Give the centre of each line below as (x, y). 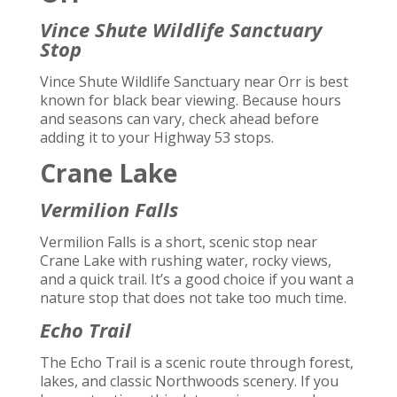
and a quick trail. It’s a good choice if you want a (196, 279)
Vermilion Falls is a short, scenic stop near (178, 241)
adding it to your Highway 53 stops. (156, 138)
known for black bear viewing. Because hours (190, 101)
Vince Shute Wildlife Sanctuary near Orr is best (194, 82)
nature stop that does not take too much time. (193, 297)
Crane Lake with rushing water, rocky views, (185, 260)
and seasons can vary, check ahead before (179, 119)
